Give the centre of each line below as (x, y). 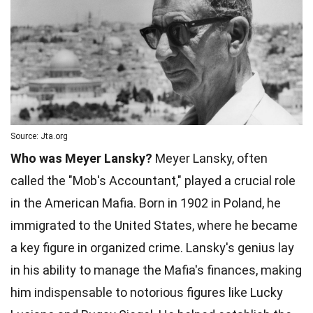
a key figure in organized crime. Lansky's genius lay (152, 247)
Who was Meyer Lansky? (81, 158)
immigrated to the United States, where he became (154, 225)
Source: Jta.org (39, 136)
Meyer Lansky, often (210, 158)
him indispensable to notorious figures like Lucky (147, 292)
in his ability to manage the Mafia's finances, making (156, 270)
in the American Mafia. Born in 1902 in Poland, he (146, 203)
